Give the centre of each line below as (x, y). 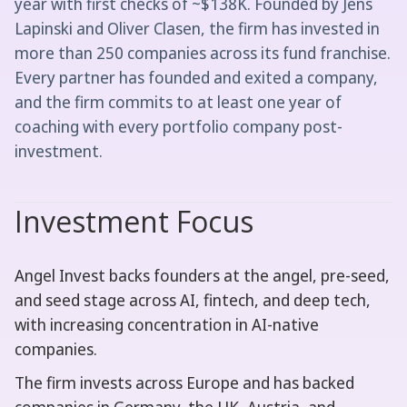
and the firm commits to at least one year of (178, 102)
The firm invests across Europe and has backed (184, 383)
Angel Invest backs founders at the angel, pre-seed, (202, 276)
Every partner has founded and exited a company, (196, 78)
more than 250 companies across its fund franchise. (203, 53)
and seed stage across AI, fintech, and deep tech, (193, 300)
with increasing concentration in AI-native (167, 325)
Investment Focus (134, 222)
